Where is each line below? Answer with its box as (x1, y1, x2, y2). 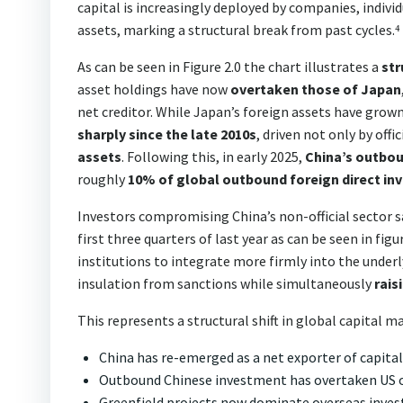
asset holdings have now (77, 79, 230, 98)
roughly (77, 169, 128, 188)
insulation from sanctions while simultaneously (77, 273, 374, 292)
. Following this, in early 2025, (121, 147, 305, 166)
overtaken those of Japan (230, 79, 401, 98)
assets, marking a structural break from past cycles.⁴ (77, 20, 400, 39)
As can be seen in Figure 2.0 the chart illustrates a (77, 57, 381, 76)
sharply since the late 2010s (77, 124, 256, 143)
